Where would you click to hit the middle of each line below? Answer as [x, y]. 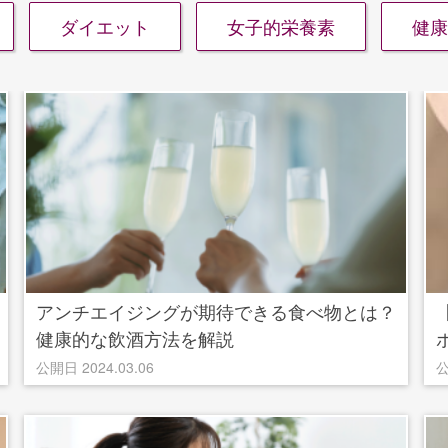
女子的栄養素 [280, 26]
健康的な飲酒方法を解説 [135, 338]
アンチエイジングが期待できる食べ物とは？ [216, 311]
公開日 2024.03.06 [95, 367]
